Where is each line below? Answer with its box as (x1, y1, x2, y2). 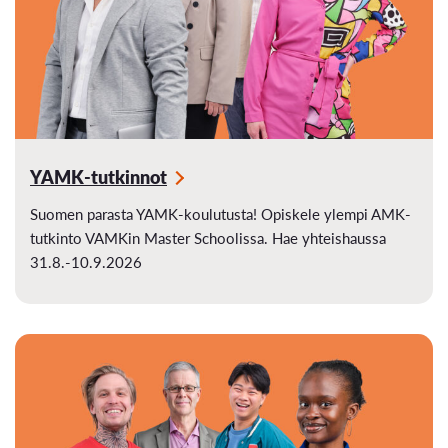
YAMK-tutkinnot (30, 164, 167, 190)
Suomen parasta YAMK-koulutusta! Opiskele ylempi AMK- (30, 203, 411, 225)
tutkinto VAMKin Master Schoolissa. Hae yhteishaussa (30, 227, 386, 249)
